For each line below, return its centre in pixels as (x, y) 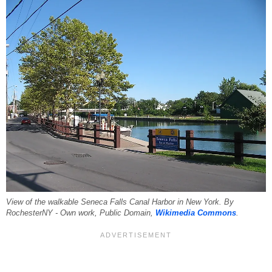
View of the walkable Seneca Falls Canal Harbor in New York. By (120, 202)
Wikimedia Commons (196, 213)
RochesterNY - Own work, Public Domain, (81, 213)
